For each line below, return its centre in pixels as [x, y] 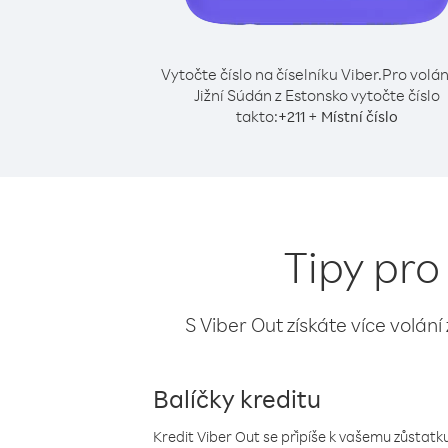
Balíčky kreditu [237, 398]
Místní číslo [359, 116]
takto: [257, 116]
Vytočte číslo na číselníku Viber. [271, 74]
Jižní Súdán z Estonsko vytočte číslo [317, 95]
